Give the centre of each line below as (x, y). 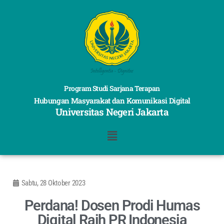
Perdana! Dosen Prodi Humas (112, 206)
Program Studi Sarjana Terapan (112, 88)
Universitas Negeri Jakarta (112, 112)
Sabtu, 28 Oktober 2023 (53, 183)
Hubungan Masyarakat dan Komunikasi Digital (112, 101)
